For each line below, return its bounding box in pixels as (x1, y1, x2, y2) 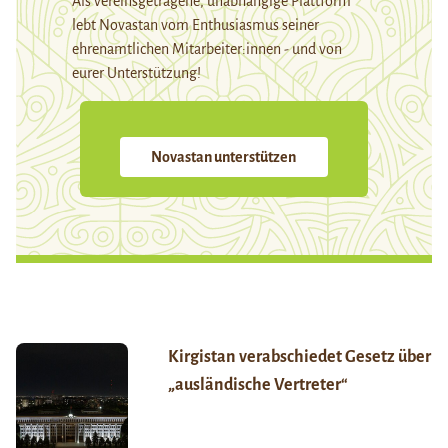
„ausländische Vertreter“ (167, 376, 348, 395)
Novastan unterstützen (151, 149, 297, 166)
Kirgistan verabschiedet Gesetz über (167, 348, 431, 367)
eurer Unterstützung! (72, 65, 201, 82)
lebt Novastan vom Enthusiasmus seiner (72, 17, 319, 34)
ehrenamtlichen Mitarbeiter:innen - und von (72, 41, 342, 58)
